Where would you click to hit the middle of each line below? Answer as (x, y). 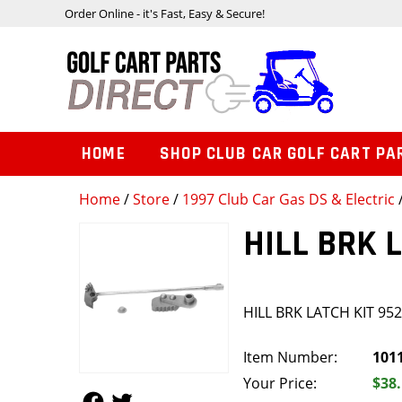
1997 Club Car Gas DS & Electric (288, 200)
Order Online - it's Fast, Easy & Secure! (165, 13)
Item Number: (291, 358)
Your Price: (280, 384)
